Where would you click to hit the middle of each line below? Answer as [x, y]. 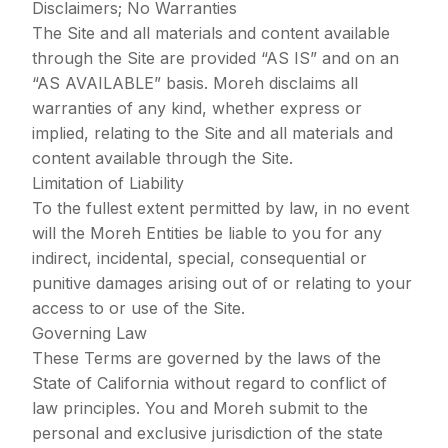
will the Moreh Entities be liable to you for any [207, 233]
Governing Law [89, 333]
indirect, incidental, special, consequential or [199, 258]
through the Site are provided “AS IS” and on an [215, 58]
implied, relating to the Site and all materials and [212, 133]
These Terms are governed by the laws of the [206, 358]
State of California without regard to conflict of [209, 383]
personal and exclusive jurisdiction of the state [207, 433]
